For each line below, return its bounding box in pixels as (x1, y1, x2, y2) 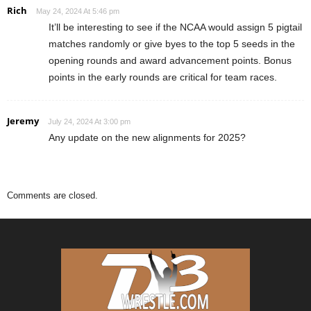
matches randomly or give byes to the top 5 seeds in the (49, 37, 295, 49)
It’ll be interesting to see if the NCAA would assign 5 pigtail (49, 21, 302, 33)
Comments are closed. (7, 190, 98, 201)
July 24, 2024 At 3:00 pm (48, 117, 131, 126)
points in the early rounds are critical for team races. (49, 71, 277, 83)
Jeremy (7, 114, 39, 127)
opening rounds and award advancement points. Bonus (49, 54, 292, 66)
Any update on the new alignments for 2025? (49, 131, 246, 143)
